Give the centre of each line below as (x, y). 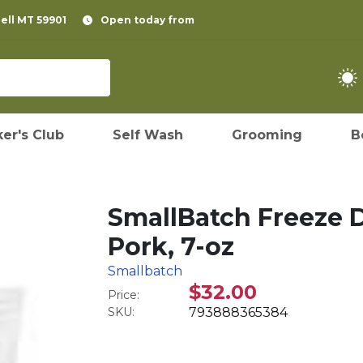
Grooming (267, 135)
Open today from (147, 20)
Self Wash (148, 135)
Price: (124, 295)
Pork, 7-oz (171, 247)
